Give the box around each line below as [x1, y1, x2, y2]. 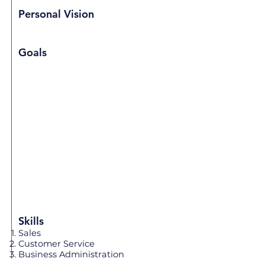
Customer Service [18, 238, 95, 249]
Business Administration [18, 249, 124, 260]
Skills [18, 214, 44, 228]
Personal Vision [18, 7, 94, 21]
